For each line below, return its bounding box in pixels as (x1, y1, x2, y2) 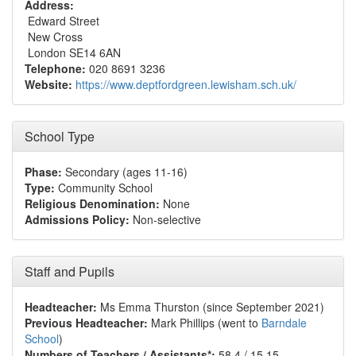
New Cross (25, 29, 83, 44)
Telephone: (25, 60, 86, 76)
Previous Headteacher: (25, 315, 148, 331)
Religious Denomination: (25, 195, 160, 211)
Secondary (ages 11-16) (62, 164, 188, 180)
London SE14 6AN (25, 44, 121, 60)
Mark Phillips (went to (148, 315, 261, 331)
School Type (25, 127, 95, 145)
